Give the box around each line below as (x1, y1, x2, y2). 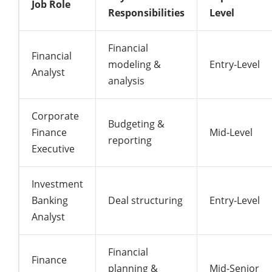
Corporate (32, 109, 79, 123)
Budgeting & (108, 117, 165, 131)
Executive (32, 141, 75, 155)
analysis (108, 73, 144, 87)
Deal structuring (108, 193, 183, 207)
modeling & (108, 57, 161, 71)
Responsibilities (108, 5, 185, 19)
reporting (108, 133, 152, 147)
